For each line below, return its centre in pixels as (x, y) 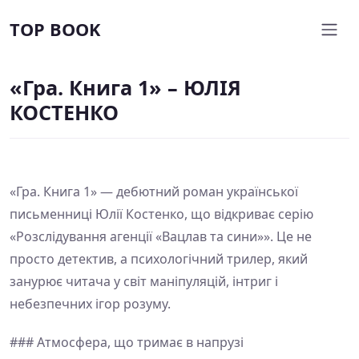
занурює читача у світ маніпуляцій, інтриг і (144, 281)
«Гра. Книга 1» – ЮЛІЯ (125, 87)
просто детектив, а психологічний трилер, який (159, 259)
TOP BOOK (55, 29)
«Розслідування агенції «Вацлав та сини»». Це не (161, 236)
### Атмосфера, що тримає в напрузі (127, 342)
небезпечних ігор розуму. (90, 304)
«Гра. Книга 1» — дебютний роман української (154, 192)
